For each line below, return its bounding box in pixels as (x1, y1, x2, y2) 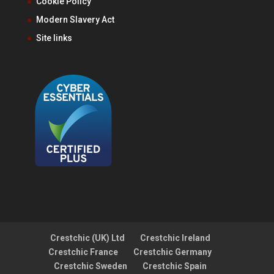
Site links (35, 32, 72, 43)
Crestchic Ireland (139, 233, 210, 243)
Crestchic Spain (142, 261, 207, 272)
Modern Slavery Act (35, 14, 114, 24)
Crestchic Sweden (53, 261, 127, 272)
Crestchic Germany (133, 247, 212, 257)
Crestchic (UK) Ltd (50, 233, 125, 243)
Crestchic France (48, 247, 119, 257)
